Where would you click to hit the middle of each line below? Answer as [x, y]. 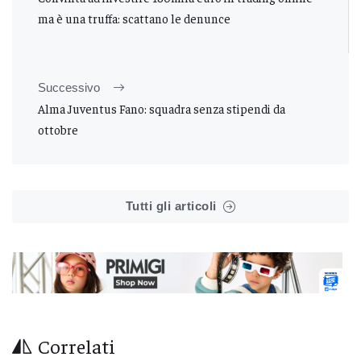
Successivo [69, 88]
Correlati [77, 346]
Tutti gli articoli [171, 206]
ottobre [58, 130]
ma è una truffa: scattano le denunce [134, 19]
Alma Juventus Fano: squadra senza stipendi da [162, 109]
